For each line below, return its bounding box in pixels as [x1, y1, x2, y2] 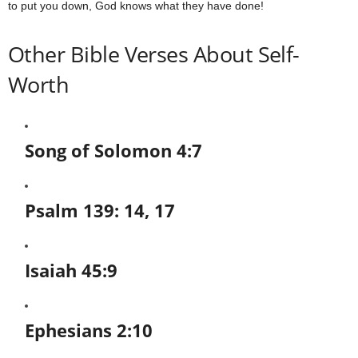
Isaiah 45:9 [25, 258, 117, 282]
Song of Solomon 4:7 [25, 138, 202, 162]
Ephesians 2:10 [25, 318, 153, 342]
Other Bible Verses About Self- [8, 39, 300, 69]
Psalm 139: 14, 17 [25, 198, 175, 222]
